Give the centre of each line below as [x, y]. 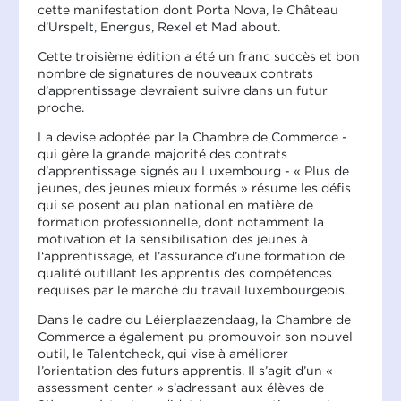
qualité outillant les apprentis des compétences [185, 273]
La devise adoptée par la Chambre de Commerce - [192, 137]
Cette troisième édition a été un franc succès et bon [199, 56]
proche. [61, 107]
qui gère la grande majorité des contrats [162, 154]
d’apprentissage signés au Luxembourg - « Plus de [193, 171]
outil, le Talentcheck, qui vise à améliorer [163, 353]
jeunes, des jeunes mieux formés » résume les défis [194, 188]
